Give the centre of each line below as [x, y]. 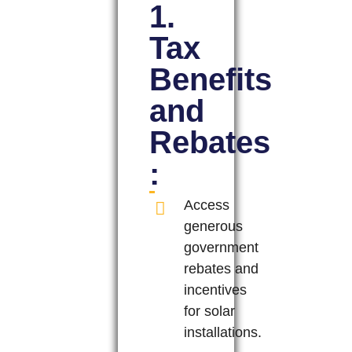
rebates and [221, 268]
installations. [222, 332]
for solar [209, 311]
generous [213, 226]
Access [206, 205]
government [221, 247]
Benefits [211, 79]
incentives [215, 290]
